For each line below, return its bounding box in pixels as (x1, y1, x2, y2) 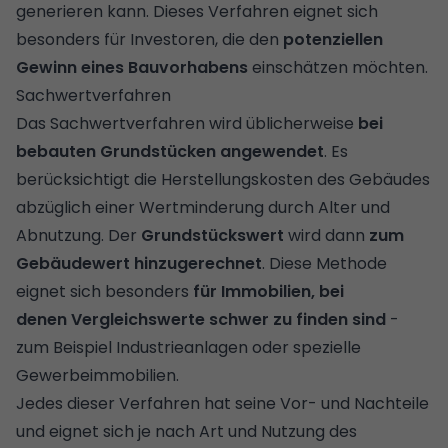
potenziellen (283, 27, 383, 51)
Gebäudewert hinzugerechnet (16, 251, 262, 275)
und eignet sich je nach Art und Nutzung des (16, 419, 357, 443)
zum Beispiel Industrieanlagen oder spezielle (16, 335, 361, 359)
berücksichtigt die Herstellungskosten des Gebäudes (16, 167, 430, 191)
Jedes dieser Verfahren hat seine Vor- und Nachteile (16, 391, 429, 415)
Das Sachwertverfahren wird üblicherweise (16, 111, 358, 135)
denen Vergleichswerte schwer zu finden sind (16, 307, 390, 331)
